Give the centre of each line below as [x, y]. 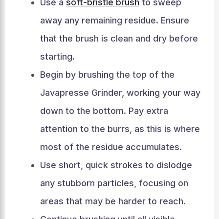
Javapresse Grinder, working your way [120, 93]
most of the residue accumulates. [111, 147]
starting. [57, 56]
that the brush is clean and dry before [119, 38]
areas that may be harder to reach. [113, 201]
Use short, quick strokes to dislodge [116, 165]
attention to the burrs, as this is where [120, 129]
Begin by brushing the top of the [107, 75]
